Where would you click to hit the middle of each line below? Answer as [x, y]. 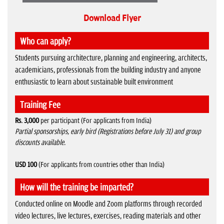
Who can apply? [45, 42]
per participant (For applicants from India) [95, 121]
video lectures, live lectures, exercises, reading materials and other [108, 216]
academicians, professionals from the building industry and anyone [108, 70]
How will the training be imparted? [77, 188]
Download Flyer [112, 19]
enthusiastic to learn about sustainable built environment [94, 82]
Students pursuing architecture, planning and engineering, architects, [111, 58]
